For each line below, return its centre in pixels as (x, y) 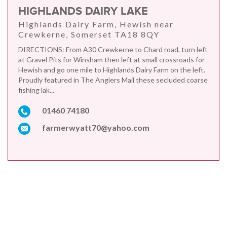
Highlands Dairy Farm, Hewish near (96, 24)
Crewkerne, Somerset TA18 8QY (89, 34)
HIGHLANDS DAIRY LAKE (83, 12)
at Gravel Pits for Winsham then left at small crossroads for (111, 60)
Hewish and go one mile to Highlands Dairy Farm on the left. (112, 70)
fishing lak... (36, 90)
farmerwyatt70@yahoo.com (96, 128)
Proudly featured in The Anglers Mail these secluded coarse (113, 80)
